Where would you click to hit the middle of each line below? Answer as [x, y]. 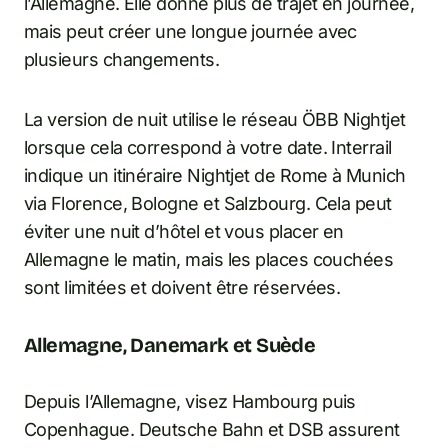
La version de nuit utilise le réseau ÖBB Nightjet [215, 120]
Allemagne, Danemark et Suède [170, 345]
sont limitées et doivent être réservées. [182, 288]
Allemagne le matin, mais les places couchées [209, 260]
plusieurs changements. [122, 60]
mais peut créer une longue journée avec [190, 32]
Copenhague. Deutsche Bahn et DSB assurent [212, 430]
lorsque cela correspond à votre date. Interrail [208, 148]
